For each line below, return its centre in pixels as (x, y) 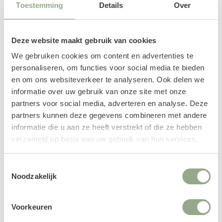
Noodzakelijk (34, 176)
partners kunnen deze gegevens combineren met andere (109, 115)
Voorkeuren (32, 207)
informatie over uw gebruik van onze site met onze (99, 91)
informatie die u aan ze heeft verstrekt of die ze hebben (107, 127)
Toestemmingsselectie (40, 166)
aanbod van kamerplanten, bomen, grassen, (111, 184)
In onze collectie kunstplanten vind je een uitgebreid (111, 172)
